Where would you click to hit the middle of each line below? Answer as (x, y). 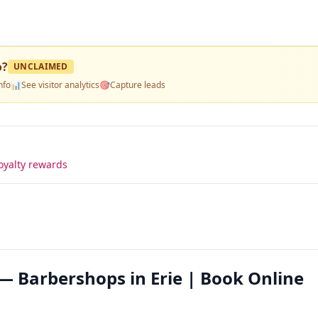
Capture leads (138, 85)
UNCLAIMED (41, 66)
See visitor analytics (60, 85)
